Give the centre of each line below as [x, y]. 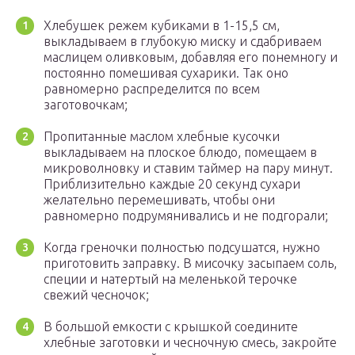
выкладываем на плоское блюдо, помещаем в [180, 153]
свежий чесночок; [96, 295]
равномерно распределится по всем [152, 89]
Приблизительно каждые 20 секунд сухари [172, 184]
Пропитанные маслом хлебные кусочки [162, 137]
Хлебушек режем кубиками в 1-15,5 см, [162, 26]
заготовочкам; [86, 105]
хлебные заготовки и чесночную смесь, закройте [190, 343]
